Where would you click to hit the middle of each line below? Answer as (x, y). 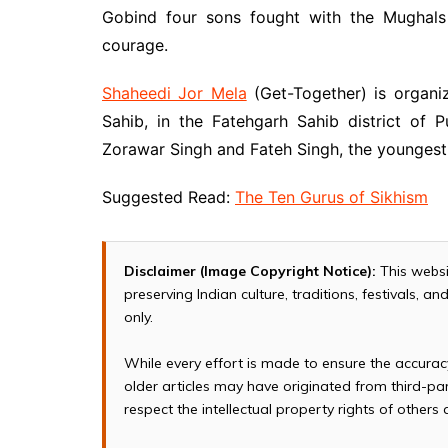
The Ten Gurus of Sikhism (331, 196)
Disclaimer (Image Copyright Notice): (250, 270)
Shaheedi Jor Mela (174, 92)
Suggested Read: (168, 196)
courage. (135, 44)
